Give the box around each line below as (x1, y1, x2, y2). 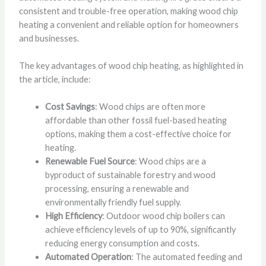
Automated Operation (45, 252, 131, 262)
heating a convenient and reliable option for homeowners (18, 19, 239, 30)
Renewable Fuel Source (45, 156, 135, 167)
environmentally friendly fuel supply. (45, 197, 181, 208)
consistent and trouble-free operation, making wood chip (18, 5, 238, 16)
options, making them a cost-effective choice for (45, 129, 232, 140)
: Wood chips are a (134, 156, 206, 167)
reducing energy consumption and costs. (45, 238, 199, 249)
